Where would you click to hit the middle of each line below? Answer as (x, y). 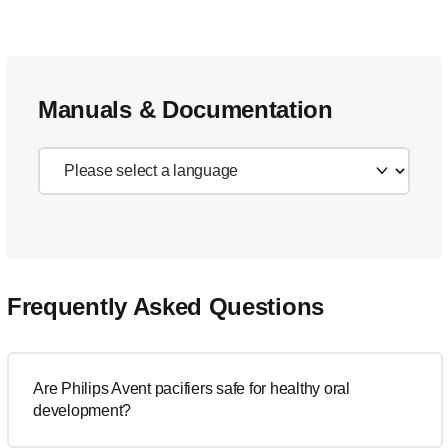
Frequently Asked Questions (165, 306)
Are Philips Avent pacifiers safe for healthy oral (191, 388)
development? (82, 410)
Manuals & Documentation (185, 109)
